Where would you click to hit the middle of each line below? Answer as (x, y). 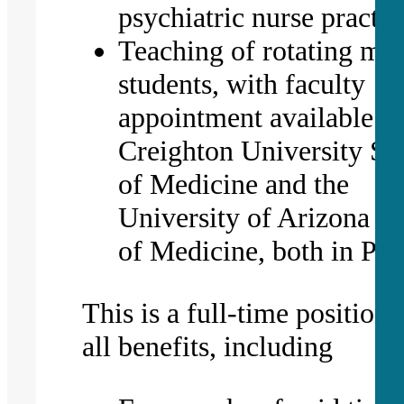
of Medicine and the (234, 184)
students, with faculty (242, 83)
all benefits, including (208, 346)
